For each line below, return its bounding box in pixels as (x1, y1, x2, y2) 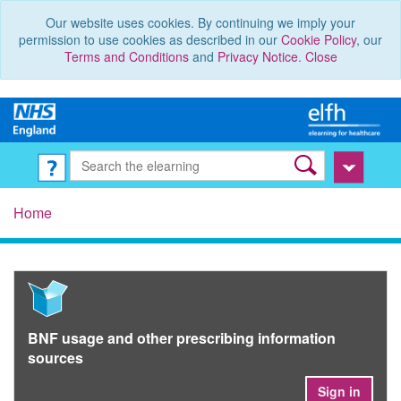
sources (28, 347, 83, 369)
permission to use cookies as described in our (19, 30, 281, 48)
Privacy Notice (217, 47, 298, 65)
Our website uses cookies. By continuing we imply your (46, 13, 355, 31)
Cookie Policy (281, 30, 356, 48)
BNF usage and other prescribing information (28, 328, 336, 349)
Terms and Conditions (64, 47, 189, 65)
